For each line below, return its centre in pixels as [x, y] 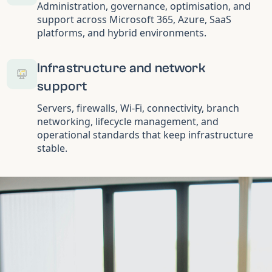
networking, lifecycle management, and [128, 121]
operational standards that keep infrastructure [145, 134]
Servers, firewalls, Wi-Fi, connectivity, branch [138, 108]
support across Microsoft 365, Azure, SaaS [134, 19]
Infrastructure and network [121, 68]
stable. [52, 148]
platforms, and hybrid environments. [122, 32]
